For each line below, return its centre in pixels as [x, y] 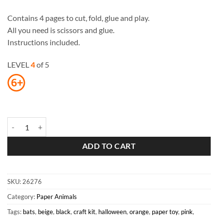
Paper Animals [57, 196]
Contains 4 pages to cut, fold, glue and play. [78, 18]
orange [139, 211]
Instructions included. [44, 42]
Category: [22, 196]
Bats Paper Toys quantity [44, 123]
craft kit [84, 211]
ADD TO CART [109, 146]
